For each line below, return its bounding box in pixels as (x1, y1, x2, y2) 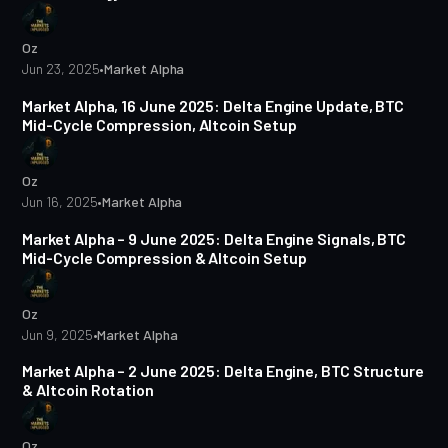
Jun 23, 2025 (22, 59, 100, 77)
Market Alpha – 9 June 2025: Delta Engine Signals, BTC (22, 228, 407, 248)
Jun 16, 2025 (22, 192, 98, 210)
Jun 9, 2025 (22, 325, 93, 343)
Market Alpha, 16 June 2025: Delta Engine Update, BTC (22, 95, 405, 115)
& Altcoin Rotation (22, 380, 154, 400)
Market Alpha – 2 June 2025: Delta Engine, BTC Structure (22, 361, 424, 381)
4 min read (302, 197, 358, 212)
